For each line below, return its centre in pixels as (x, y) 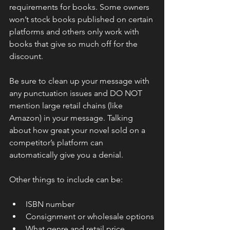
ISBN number (50, 204)
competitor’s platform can (57, 142)
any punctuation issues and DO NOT (77, 93)
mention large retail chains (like (67, 105)
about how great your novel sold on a (78, 130)
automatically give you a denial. (66, 155)
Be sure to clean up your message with (80, 81)
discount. (26, 56)
